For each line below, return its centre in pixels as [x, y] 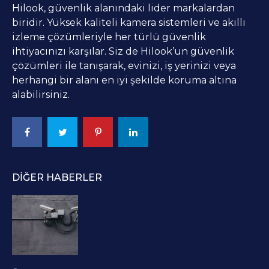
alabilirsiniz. [41, 95]
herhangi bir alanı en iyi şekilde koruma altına [124, 80]
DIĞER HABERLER [57, 178]
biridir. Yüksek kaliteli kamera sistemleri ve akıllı [129, 23]
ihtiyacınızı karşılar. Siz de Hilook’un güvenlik [123, 52]
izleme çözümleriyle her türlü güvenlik [109, 37]
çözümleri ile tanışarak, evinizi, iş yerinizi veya [124, 66]
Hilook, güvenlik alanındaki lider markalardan [123, 8]
